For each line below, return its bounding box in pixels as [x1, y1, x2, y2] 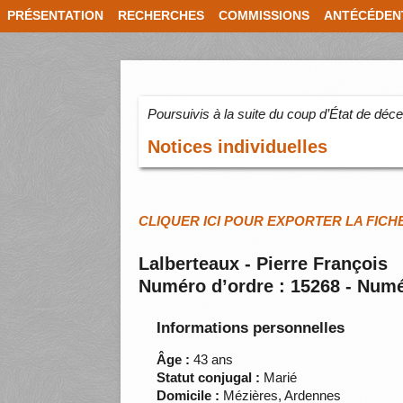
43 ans [190, 352, 234, 368]
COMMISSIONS [219, 9, 309, 22]
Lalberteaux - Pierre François [139, 254, 389, 274]
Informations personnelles [157, 319, 345, 337]
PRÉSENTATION [7, 9, 103, 22]
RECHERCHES [118, 9, 204, 22]
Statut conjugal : [157, 370, 261, 386]
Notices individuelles [148, 137, 328, 157]
